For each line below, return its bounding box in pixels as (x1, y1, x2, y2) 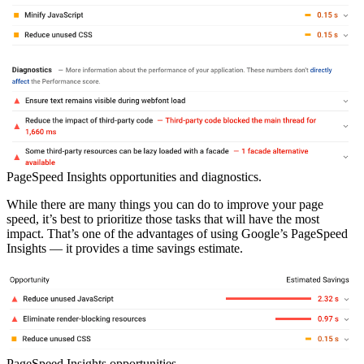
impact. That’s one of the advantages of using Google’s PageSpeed (6, 227, 348, 241)
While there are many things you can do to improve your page (6, 197, 323, 212)
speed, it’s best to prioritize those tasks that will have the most (6, 212, 319, 227)
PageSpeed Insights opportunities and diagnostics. (6, 170, 262, 184)
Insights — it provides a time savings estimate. (6, 241, 243, 256)
